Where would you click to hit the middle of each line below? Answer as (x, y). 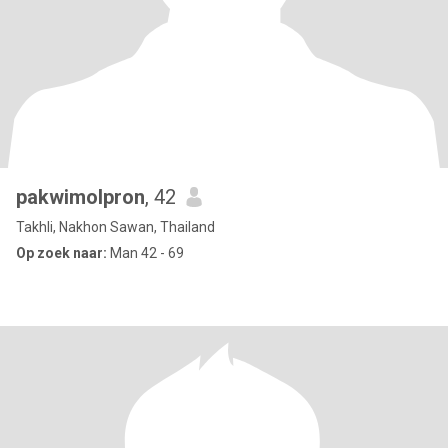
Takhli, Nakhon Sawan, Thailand (115, 227)
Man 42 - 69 (145, 253)
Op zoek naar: (61, 253)
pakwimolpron (80, 197)
